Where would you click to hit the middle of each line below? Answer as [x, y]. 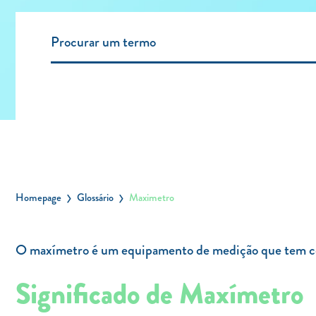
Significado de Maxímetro [159, 294]
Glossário [95, 197]
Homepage [38, 197]
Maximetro [152, 197]
